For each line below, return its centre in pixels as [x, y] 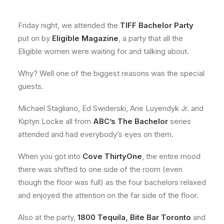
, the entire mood [171, 156]
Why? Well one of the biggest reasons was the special [111, 73]
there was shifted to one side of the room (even [100, 169]
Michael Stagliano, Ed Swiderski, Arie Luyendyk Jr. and [111, 108]
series [179, 121]
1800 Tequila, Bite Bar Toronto [134, 217]
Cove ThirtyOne [112, 156]
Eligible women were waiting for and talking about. [103, 51]
